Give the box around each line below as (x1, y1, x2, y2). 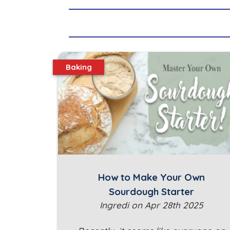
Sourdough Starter (108, 185, 194, 198)
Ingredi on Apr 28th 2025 (99, 200, 203, 211)
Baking (65, 62, 92, 72)
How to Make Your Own (98, 171, 205, 184)
